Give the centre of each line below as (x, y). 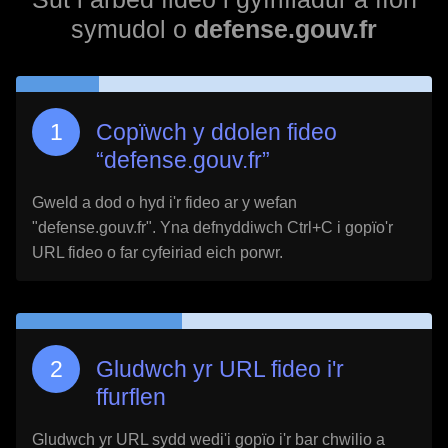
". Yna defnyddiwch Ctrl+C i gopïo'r (269, 227)
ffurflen (131, 397)
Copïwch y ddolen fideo (216, 132)
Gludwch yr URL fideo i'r (220, 369)
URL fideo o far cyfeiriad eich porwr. (157, 252)
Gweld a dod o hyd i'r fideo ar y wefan (164, 202)
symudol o (132, 29)
